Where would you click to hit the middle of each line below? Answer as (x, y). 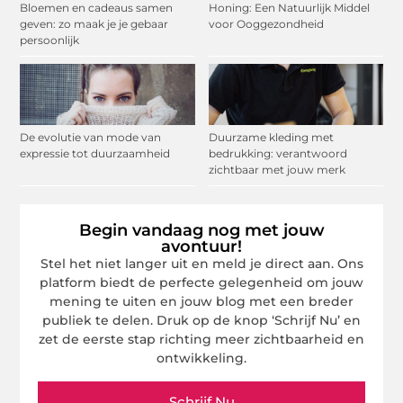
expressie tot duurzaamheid (95, 154)
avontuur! (201, 247)
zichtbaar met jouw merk (277, 170)
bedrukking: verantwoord (278, 154)
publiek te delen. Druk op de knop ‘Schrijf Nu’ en (201, 321)
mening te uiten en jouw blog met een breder (201, 302)
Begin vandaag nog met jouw (201, 231)
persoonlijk (50, 40)
